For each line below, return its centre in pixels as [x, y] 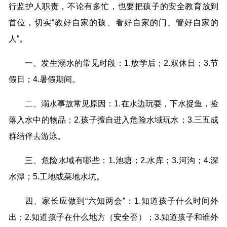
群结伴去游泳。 [37, 136]
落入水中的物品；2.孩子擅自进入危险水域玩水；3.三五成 [113, 120]
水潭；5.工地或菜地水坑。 [56, 177]
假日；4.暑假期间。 [44, 80]
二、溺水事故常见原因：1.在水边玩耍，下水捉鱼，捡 [122, 104]
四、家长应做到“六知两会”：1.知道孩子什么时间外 [122, 201]
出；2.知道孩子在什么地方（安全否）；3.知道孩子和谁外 [113, 217]
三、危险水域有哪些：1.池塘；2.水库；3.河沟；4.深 [122, 161]
